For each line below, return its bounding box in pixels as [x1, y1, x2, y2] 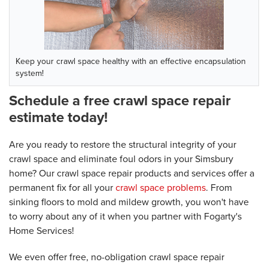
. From [206, 180, 232, 194]
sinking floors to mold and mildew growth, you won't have [9, 194, 249, 209]
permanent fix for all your [9, 180, 115, 194]
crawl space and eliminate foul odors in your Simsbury [9, 151, 233, 166]
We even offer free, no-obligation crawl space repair [9, 249, 224, 264]
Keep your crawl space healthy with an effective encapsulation [16, 54, 246, 68]
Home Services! [9, 223, 74, 237]
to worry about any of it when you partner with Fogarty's [9, 209, 242, 223]
